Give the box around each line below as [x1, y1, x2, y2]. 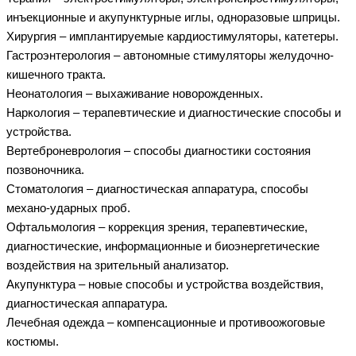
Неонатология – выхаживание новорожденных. [6, 87, 263, 100]
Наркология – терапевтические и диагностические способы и [6, 106, 341, 119]
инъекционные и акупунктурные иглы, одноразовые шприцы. [6, 10, 340, 24]
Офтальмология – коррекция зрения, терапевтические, [6, 220, 308, 234]
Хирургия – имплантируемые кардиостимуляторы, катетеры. [6, 29, 339, 43]
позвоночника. [6, 163, 84, 176]
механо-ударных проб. [6, 201, 130, 215]
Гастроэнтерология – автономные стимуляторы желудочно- [6, 48, 334, 62]
